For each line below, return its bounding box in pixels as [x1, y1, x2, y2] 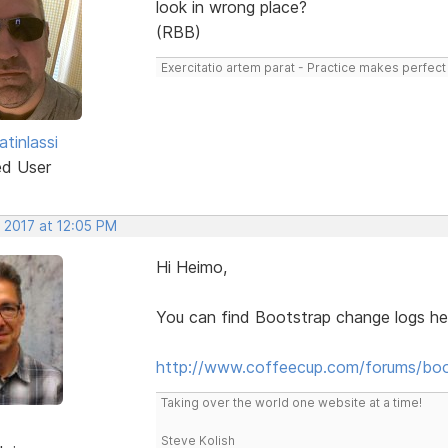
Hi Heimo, [155, 256, 227, 277]
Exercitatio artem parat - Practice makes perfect [160, 59, 446, 75]
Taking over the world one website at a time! [160, 394, 422, 410]
